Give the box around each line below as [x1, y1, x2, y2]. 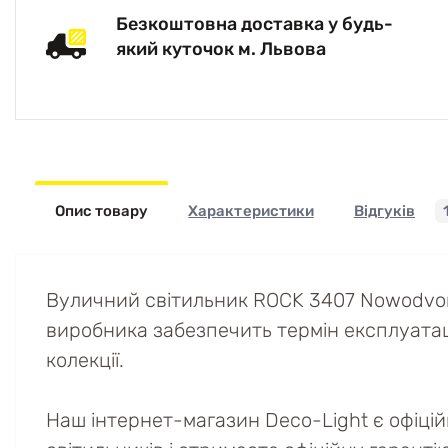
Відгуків [353, 202, 416, 220]
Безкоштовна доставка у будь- [116, 12, 393, 35]
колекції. [46, 348, 124, 372]
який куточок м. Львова [116, 37, 326, 60]
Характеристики [188, 202, 314, 220]
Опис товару [55, 202, 149, 220]
